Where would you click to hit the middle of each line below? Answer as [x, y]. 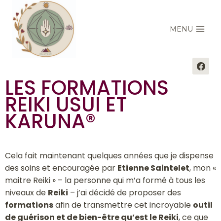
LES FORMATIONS [87, 88]
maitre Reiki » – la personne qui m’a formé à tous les [105, 181]
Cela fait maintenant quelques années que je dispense [109, 156]
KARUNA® [50, 122]
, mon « [203, 168]
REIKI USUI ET [66, 105]
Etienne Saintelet [153, 168]
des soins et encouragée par [61, 168]
